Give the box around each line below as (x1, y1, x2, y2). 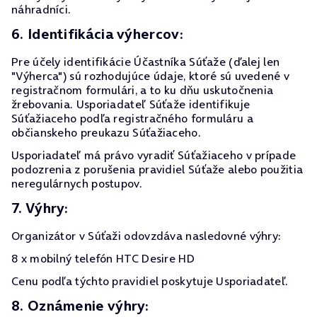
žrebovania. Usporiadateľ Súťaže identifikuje (11, 96, 250, 112)
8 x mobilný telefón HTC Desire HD (11, 250, 195, 266)
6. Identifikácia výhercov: (11, 24, 183, 44)
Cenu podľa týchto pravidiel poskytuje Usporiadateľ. (11, 273, 289, 289)
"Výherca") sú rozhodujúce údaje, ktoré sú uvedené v (11, 68, 290, 83)
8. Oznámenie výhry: (11, 296, 149, 316)
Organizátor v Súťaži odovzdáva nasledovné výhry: (11, 228, 281, 243)
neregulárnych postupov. (11, 175, 142, 191)
